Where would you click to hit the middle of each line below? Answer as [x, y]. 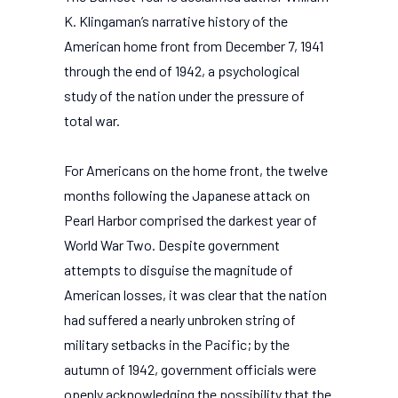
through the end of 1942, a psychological [182, 71]
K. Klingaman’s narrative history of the [176, 21]
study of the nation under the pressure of [184, 96]
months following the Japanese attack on [187, 195]
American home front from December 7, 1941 [194, 46]
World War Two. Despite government [172, 245]
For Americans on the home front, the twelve [196, 170]
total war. [92, 120]
